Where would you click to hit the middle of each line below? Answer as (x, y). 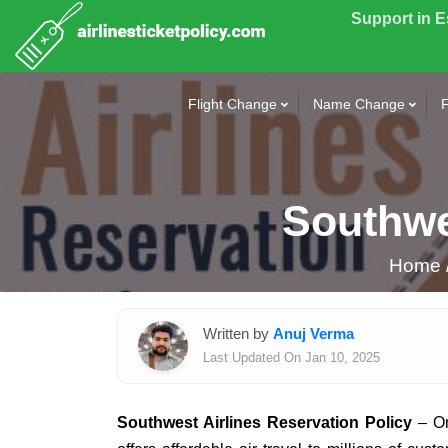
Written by (238, 333)
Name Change (359, 104)
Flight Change (232, 104)
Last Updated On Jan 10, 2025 (291, 357)
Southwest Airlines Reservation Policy (265, 422)
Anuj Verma (313, 333)
